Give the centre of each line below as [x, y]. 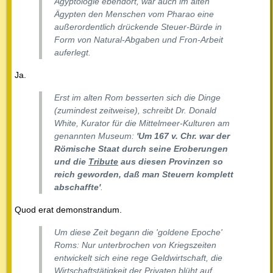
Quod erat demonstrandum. [68, 209]
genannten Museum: [95, 136]
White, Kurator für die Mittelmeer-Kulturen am [142, 123]
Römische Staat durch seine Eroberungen [141, 148]
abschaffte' [77, 187]
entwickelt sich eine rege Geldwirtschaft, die [138, 257]
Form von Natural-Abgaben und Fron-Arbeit [139, 39]
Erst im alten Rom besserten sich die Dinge [137, 97]
